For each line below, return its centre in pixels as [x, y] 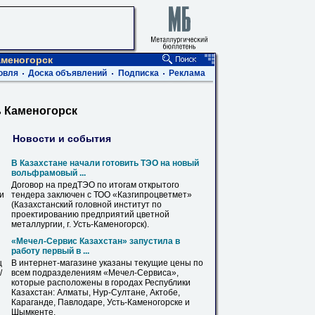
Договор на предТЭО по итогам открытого [95, 185]
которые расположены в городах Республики [101, 283]
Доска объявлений [67, 73]
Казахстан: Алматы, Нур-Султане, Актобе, [96, 292]
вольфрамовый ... [49, 173]
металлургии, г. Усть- [52, 224]
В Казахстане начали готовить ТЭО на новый [105, 163]
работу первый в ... [50, 251]
